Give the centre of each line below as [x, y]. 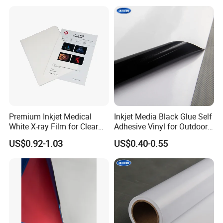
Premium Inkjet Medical [51, 117]
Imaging [24, 137]
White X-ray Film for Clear [54, 127]
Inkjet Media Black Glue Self [163, 117]
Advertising [133, 137]
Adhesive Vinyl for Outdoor [161, 127]
